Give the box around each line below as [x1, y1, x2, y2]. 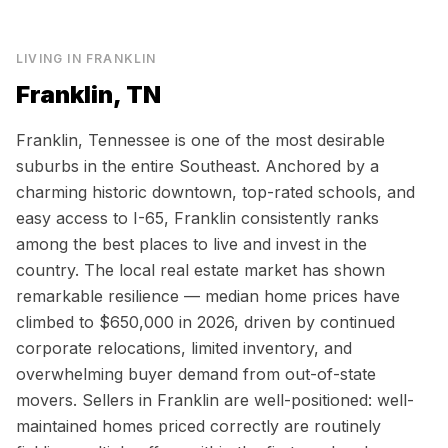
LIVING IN [16, 51, 86, 66]
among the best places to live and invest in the [16, 234, 367, 254]
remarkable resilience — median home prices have [16, 286, 400, 306]
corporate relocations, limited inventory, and [16, 338, 352, 358]
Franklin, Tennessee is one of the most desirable [16, 130, 385, 150]
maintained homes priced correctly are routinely [16, 416, 381, 436]
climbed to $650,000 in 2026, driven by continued [16, 312, 395, 332]
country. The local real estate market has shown [16, 260, 385, 280]
